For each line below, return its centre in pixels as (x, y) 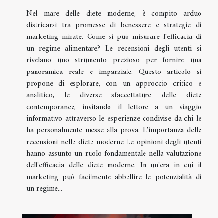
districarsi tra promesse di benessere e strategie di (114, 26)
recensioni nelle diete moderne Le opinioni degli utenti (114, 142)
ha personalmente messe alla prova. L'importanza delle (114, 131)
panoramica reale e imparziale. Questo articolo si (114, 72)
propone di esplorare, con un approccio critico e (114, 84)
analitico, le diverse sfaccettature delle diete (114, 96)
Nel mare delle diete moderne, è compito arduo (114, 14)
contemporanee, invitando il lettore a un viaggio (114, 107)
